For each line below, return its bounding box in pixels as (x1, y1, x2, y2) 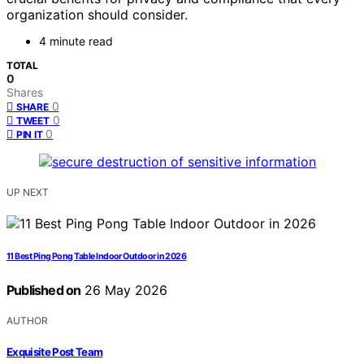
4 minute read (39, 34, 113, 49)
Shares (6, 85, 43, 100)
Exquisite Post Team (6, 344, 103, 358)
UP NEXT (6, 186, 49, 199)
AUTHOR (6, 314, 48, 327)
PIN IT (16, 128, 43, 141)
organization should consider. (6, 6, 188, 24)
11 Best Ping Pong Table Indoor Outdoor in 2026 (6, 251, 187, 262)
